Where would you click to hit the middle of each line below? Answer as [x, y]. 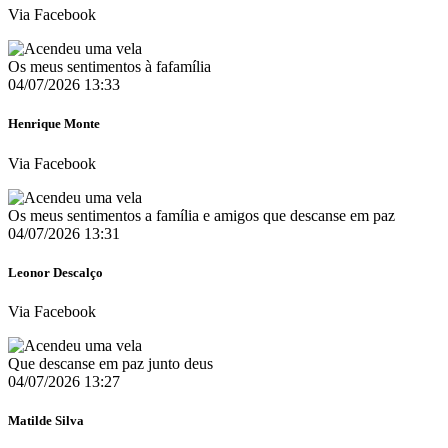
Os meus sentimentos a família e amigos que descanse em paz [201, 215]
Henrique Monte [54, 124]
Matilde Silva [46, 421]
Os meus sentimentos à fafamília [109, 67]
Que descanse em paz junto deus [110, 363]
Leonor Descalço [55, 272]
